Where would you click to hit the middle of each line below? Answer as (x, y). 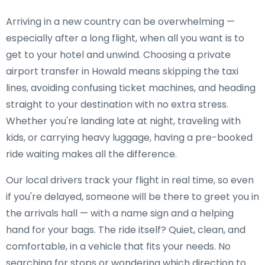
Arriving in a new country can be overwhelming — (120, 22)
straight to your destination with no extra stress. (117, 104)
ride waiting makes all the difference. (91, 154)
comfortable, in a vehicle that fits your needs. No (118, 246)
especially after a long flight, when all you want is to (125, 38)
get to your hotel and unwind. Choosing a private (118, 55)
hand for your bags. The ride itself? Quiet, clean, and (126, 230)
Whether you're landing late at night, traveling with (123, 121)
